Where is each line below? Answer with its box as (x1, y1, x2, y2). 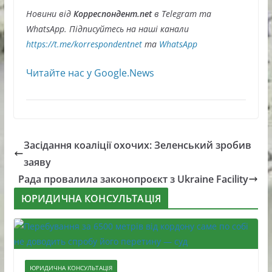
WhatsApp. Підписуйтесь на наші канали (25, 23, 189, 35)
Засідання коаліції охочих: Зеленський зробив (23, 138, 251, 152)
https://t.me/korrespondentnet (25, 38, 142, 50)
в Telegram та (154, 8, 211, 20)
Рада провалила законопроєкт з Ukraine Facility (18, 172, 249, 186)
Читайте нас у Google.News (25, 66, 154, 80)
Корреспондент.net (70, 8, 154, 20)
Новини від (25, 8, 71, 20)
